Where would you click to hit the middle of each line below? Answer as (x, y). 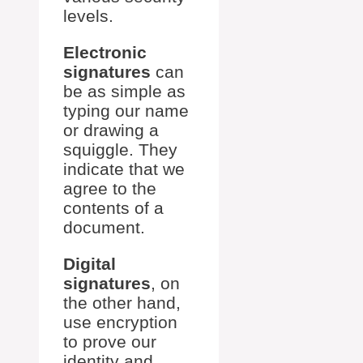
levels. (88, 16)
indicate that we (124, 169)
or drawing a (111, 130)
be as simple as (124, 92)
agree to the (110, 189)
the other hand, (122, 303)
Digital (90, 264)
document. (104, 228)
